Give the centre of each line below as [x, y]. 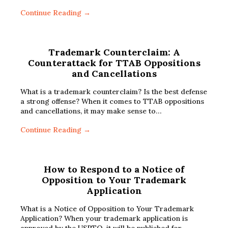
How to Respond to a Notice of [114, 169]
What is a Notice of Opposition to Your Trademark [107, 209]
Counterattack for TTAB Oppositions [114, 63]
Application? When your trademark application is [104, 218]
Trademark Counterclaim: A [114, 52]
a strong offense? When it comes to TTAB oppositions [112, 101]
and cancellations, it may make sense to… [91, 111]
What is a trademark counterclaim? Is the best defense [114, 92]
